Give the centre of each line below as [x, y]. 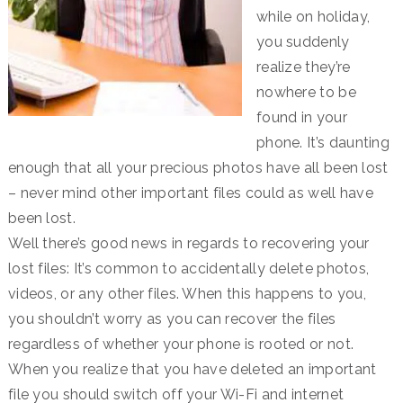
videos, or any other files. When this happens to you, [187, 294]
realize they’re [303, 67]
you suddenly [303, 42]
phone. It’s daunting [323, 143]
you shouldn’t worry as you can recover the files [172, 319]
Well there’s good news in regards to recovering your [188, 243]
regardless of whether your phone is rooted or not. [181, 344]
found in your [301, 117]
